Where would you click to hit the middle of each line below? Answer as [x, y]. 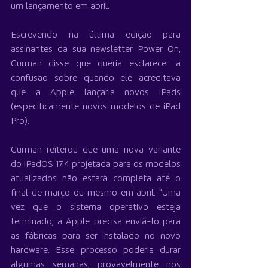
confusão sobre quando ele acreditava [96, 79]
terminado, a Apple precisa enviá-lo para [96, 222]
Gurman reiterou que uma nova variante [96, 150]
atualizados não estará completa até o [96, 179]
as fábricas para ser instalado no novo [96, 237]
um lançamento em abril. [60, 7]
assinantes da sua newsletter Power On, [96, 50]
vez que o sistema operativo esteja [96, 208]
